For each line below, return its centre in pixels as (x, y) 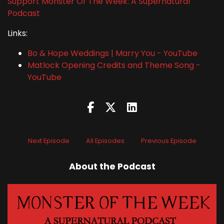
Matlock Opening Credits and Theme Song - (114, 65)
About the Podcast (112, 166)
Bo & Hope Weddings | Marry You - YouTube (112, 53)
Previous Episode (168, 140)
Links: (17, 33)
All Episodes (105, 140)
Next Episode (48, 140)
